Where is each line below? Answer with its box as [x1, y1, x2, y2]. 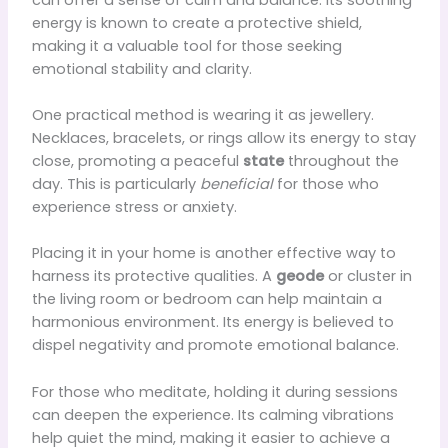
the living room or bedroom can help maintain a [31, 289, 382, 310]
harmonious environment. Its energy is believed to [31, 312, 394, 333]
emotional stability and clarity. [31, 58, 252, 79]
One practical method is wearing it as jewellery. [31, 105, 374, 126]
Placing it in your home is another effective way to [31, 243, 396, 264]
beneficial [199, 174, 273, 195]
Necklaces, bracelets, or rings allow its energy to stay [31, 128, 416, 149]
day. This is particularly [31, 174, 200, 195]
